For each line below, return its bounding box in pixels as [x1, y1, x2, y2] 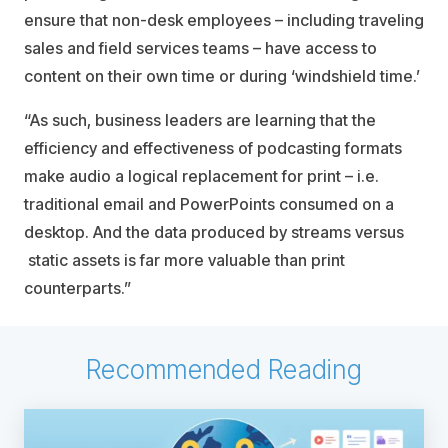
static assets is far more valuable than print [24, 250, 345, 270]
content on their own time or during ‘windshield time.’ [24, 66, 420, 86]
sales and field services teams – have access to [24, 38, 377, 58]
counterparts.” [24, 278, 132, 298]
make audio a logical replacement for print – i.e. [24, 166, 379, 186]
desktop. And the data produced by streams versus [24, 222, 404, 242]
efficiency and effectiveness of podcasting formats [24, 138, 402, 158]
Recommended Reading [86, 354, 362, 385]
